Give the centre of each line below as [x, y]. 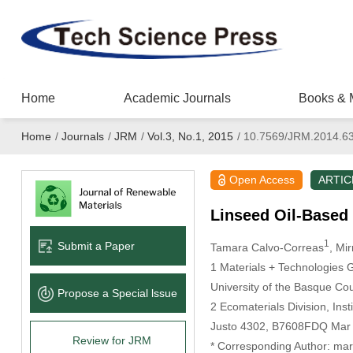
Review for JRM [111, 340]
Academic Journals [177, 98]
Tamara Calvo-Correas [267, 247]
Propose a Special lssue [117, 293]
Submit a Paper [96, 245]
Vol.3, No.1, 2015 [190, 136]
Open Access [262, 180]
